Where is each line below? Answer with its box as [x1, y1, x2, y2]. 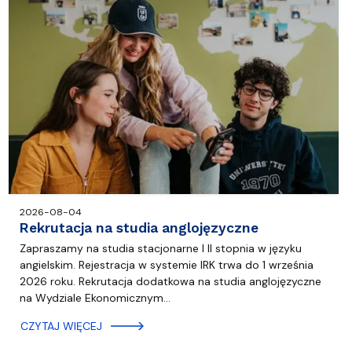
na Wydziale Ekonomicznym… [19, 291, 170, 306]
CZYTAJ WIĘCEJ [20, 319, 102, 334]
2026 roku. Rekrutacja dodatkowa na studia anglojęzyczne [19, 274, 321, 289]
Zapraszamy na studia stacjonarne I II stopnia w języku [19, 241, 302, 256]
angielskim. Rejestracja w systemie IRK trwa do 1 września [19, 258, 313, 273]
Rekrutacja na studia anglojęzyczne [19, 220, 258, 236]
